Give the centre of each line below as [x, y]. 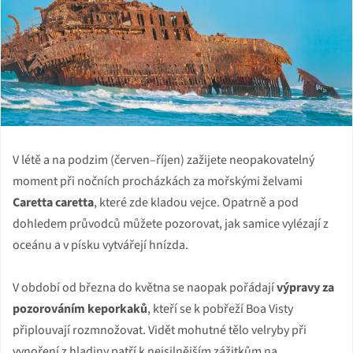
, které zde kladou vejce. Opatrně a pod [196, 203]
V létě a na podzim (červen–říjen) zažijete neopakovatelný [163, 160]
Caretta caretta [53, 203]
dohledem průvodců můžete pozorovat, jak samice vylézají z [171, 224]
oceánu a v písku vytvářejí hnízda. [100, 245]
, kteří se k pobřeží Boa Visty [220, 309]
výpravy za [305, 288]
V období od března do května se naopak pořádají [145, 288]
